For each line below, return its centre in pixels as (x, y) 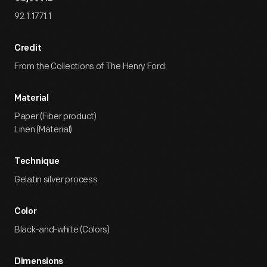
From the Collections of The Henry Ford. (91, 66)
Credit (28, 49)
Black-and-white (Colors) (62, 230)
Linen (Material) (44, 130)
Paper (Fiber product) (55, 117)
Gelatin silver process (56, 180)
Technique (37, 162)
